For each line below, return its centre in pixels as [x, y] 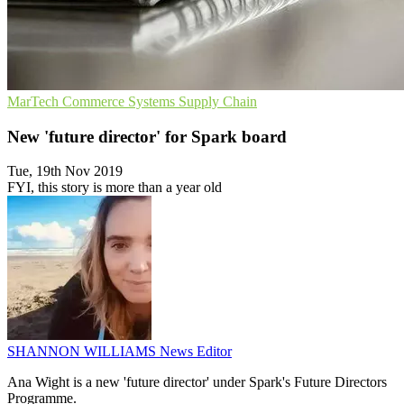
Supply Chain [218, 101]
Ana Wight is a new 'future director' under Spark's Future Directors [197, 382]
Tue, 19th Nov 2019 [65, 171]
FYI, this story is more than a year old [115, 188]
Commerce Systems [120, 101]
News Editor [196, 352]
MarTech [35, 101]
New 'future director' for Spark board [147, 136]
